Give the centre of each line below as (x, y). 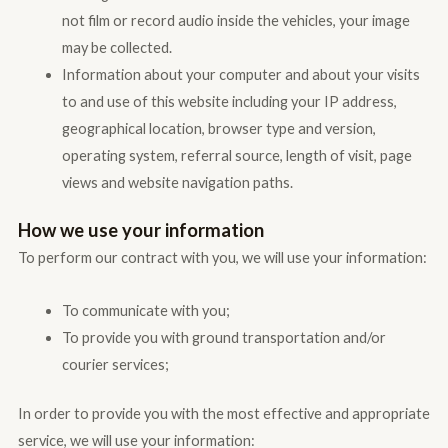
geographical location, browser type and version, (218, 128)
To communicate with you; (145, 310)
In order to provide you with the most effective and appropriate (223, 413)
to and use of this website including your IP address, (229, 101)
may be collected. (116, 47)
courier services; (115, 364)
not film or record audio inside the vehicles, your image (235, 20)
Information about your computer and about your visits (240, 74)
